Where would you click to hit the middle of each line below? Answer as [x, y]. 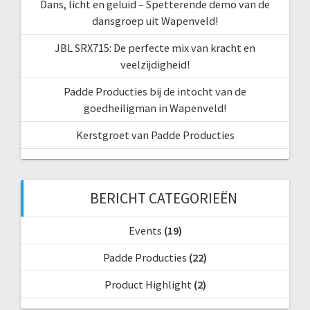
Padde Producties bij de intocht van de [155, 92]
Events [145, 231]
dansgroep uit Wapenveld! [155, 21]
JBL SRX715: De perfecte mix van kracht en [155, 48]
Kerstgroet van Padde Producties [155, 135]
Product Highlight [148, 285]
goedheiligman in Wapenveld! [155, 108]
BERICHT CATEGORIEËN [163, 199]
